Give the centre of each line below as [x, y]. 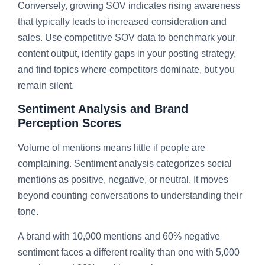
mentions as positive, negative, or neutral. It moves [123, 180]
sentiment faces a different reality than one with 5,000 [129, 252]
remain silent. [46, 85]
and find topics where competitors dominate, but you [126, 69]
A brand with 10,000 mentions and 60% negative [119, 236]
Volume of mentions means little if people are [112, 148]
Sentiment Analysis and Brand [103, 109]
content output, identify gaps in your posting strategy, [127, 53]
